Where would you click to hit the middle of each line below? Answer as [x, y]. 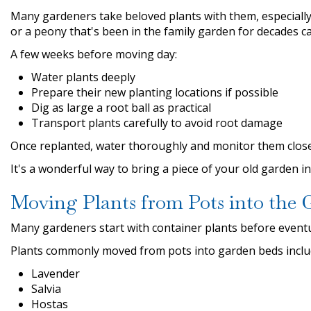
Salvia [46, 288]
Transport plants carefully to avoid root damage [157, 123]
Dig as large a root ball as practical [121, 107]
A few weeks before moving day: [94, 54]
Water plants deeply [83, 77]
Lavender [56, 273]
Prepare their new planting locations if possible [155, 92]
